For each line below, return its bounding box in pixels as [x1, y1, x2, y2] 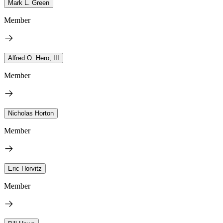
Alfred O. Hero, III [8, 54, 59, 62]
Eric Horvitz [8, 164, 42, 172]
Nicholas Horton [8, 109, 54, 117]
